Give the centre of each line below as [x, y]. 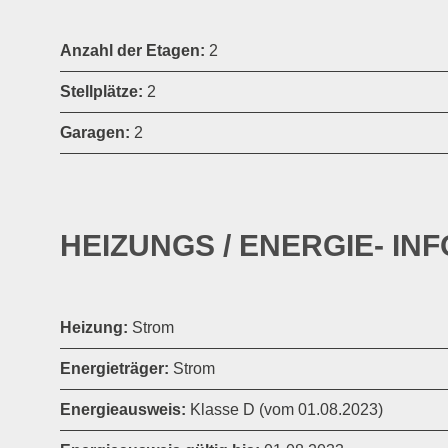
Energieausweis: [123, 409]
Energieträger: [114, 368]
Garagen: [95, 132]
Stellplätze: [103, 91]
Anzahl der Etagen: [132, 50]
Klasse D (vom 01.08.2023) [284, 409]
